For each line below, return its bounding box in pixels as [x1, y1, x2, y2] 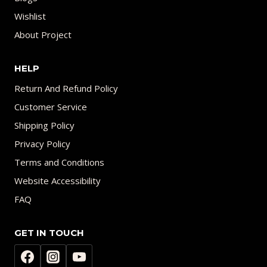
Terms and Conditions [14, 156, 104, 169]
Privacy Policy [14, 138, 70, 150]
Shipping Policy [14, 119, 74, 132]
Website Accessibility [14, 175, 101, 187]
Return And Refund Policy [14, 82, 118, 95]
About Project [14, 29, 72, 41]
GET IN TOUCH [14, 227, 84, 238]
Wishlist [14, 10, 46, 22]
